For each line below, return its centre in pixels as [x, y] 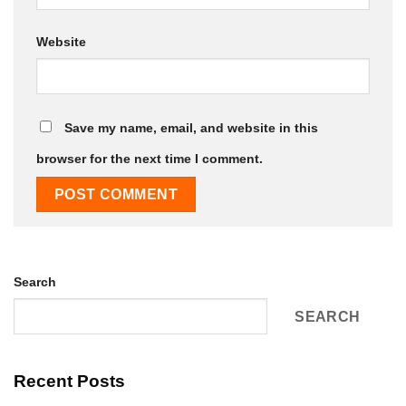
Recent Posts [69, 382]
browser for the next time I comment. [150, 159]
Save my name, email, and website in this [191, 128]
